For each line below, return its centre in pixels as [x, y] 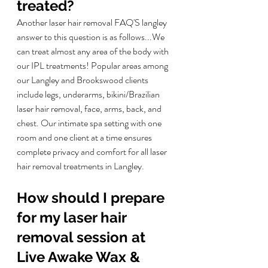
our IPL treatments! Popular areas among [93, 66]
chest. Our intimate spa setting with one [90, 123]
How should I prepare [92, 198]
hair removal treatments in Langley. [80, 166]
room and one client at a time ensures [85, 138]
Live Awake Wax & [80, 257]
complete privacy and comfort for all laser [93, 152]
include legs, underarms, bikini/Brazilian [89, 95]
